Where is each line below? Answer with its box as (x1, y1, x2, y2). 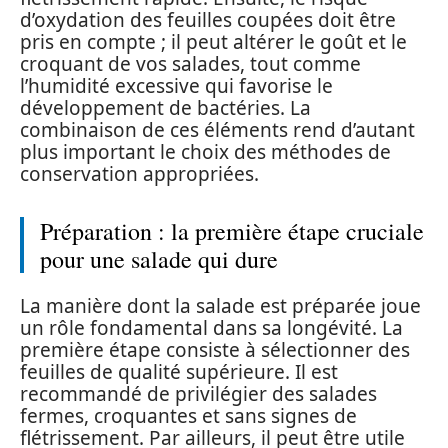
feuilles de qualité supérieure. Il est (20, 359, 338, 385)
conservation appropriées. (20, 160, 259, 187)
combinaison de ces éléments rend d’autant (20, 116, 415, 143)
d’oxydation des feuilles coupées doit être (20, 6, 396, 33)
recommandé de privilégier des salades (20, 381, 377, 407)
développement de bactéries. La (20, 94, 311, 121)
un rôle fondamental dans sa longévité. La (20, 315, 403, 341)
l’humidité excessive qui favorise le (20, 72, 333, 99)
